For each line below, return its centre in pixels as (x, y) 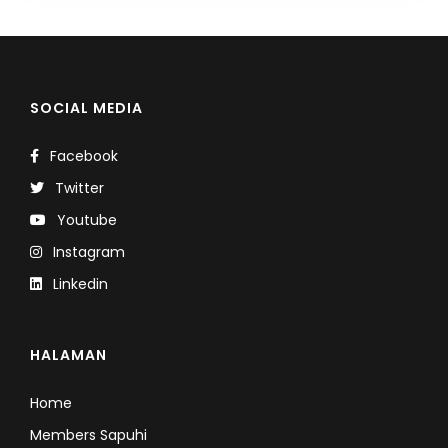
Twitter (77, 187)
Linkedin (78, 283)
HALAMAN (68, 354)
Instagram (86, 251)
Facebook (81, 155)
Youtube (84, 219)
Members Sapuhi (88, 434)
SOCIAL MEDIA (86, 107)
